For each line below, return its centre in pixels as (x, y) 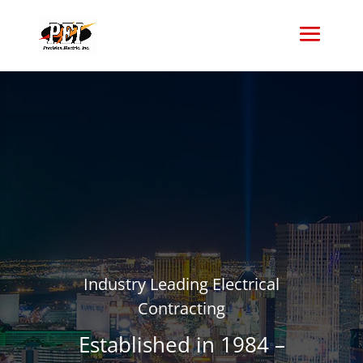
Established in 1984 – (181, 344)
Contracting (181, 308)
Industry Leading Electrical (181, 284)
